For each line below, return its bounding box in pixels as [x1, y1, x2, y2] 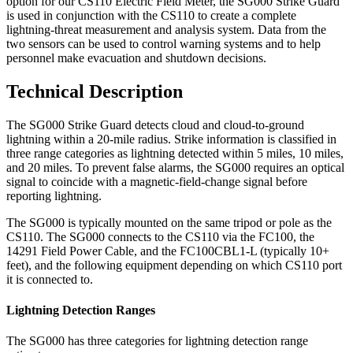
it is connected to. [6, 272, 93, 286]
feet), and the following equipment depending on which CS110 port [6, 258, 342, 272]
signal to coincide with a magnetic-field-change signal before [6, 174, 307, 188]
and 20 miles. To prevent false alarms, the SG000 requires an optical [6, 160, 344, 174]
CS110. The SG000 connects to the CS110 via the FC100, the [6, 229, 314, 243]
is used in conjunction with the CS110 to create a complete [6, 8, 296, 22]
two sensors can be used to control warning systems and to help [6, 36, 321, 50]
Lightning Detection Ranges [6, 303, 155, 317]
